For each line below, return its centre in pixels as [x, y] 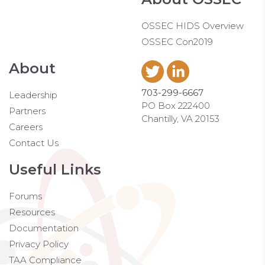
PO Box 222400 [176, 105]
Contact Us [34, 143]
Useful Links [55, 169]
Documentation [44, 228]
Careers [26, 127]
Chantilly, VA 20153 [180, 118]
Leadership [33, 95]
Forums [25, 196]
